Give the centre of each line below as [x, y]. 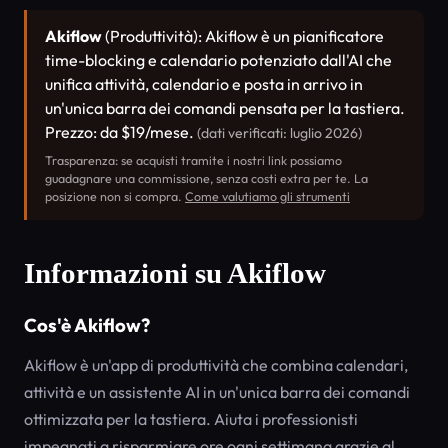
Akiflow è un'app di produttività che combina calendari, [216, 365]
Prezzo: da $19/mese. [121, 132]
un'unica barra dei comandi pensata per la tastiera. [225, 108]
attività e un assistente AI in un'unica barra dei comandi [217, 392]
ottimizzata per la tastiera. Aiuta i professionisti [191, 419]
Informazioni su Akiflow [175, 273]
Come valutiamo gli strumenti [267, 196]
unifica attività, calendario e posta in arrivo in [204, 84]
